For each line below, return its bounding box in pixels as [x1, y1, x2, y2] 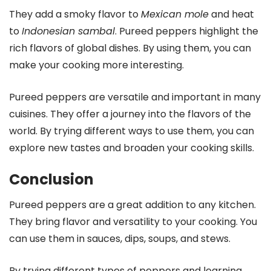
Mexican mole [141, 7, 209, 21]
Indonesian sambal [22, 24, 115, 38]
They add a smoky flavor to [9, 7, 141, 21]
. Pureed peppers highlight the [115, 24, 258, 38]
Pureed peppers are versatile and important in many [9, 90, 261, 104]
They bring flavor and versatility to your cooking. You [9, 214, 257, 229]
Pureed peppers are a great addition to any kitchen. [9, 197, 256, 212]
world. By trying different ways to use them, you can [9, 123, 254, 138]
